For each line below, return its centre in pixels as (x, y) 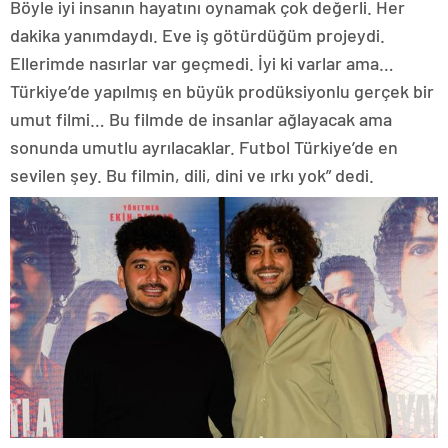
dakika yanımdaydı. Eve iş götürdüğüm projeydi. (197, 35)
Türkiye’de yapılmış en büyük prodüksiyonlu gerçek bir (222, 91)
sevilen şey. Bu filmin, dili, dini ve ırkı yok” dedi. (192, 175)
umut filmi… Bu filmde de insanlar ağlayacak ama (201, 119)
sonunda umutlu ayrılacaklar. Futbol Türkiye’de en (204, 147)
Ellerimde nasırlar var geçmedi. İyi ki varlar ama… (202, 63)
